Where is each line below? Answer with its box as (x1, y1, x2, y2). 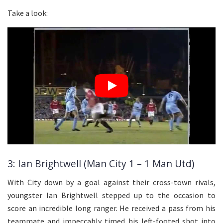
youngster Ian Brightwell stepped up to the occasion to (7, 190, 216, 201)
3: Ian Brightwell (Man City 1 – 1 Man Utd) (7, 157, 194, 171)
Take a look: (7, 7, 48, 18)
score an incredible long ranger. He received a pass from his (7, 203, 216, 214)
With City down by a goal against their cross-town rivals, (7, 177, 216, 188)
